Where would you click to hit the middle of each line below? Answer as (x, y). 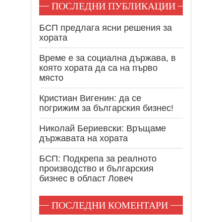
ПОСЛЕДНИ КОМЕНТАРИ (110, 205)
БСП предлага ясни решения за (106, 28)
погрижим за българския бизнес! (106, 108)
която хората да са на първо (98, 68)
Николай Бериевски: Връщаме (103, 128)
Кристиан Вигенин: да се (90, 98)
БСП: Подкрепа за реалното (98, 158)
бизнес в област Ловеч (86, 178)
